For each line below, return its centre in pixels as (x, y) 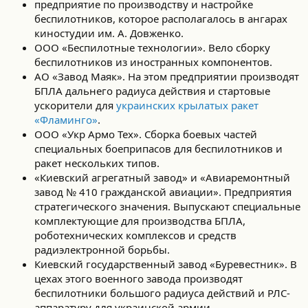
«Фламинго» (66, 120)
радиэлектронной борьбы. (102, 250)
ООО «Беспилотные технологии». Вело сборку (152, 47)
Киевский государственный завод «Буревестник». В (166, 264)
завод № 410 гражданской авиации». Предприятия (163, 192)
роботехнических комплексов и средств (135, 235)
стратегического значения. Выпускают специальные (167, 206)
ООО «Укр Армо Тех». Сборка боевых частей (146, 134)
